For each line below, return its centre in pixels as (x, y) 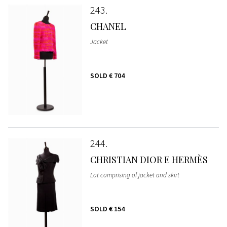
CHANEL (108, 27)
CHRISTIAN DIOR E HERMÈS (149, 160)
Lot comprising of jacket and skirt (135, 175)
